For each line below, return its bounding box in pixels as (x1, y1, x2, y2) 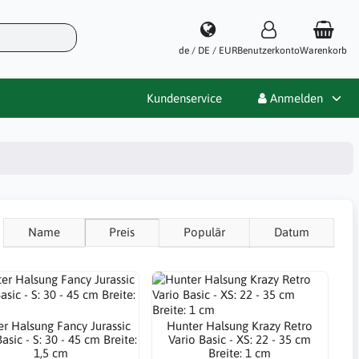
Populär (184, 225, 225, 239)
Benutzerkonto (237, 44, 300, 56)
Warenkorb (300, 44, 347, 56)
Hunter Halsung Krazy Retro (167, 319, 313, 333)
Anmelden (267, 91, 323, 105)
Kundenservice (147, 91, 222, 105)
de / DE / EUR (179, 44, 237, 56)
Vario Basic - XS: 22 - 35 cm (168, 333, 312, 346)
